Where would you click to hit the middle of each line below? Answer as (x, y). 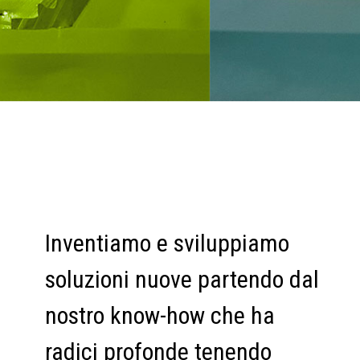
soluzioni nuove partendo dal (182, 279)
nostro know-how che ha (160, 315)
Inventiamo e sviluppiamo (167, 243)
